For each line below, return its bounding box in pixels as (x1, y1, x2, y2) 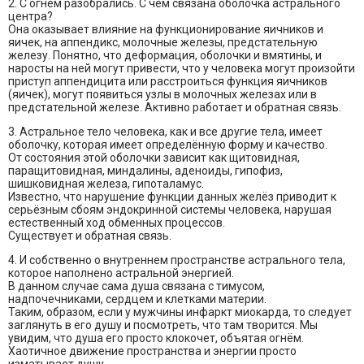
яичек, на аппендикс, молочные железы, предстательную (8, 36, 318, 50)
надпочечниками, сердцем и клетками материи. (8, 292, 266, 306)
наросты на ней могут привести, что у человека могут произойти (8, 62, 355, 76)
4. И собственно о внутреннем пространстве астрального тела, (8, 253, 345, 267)
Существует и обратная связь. (8, 229, 171, 243)
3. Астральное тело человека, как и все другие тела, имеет (8, 125, 323, 139)
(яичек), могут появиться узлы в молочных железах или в (8, 88, 317, 102)
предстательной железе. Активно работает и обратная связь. (8, 101, 341, 115)
